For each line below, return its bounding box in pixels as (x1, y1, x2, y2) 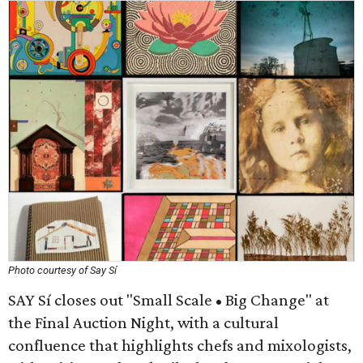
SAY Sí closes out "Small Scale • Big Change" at (8, 290, 329, 310)
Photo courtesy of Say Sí (8, 264, 117, 276)
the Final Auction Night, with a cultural (8, 313, 279, 332)
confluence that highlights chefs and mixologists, (8, 335, 352, 355)
